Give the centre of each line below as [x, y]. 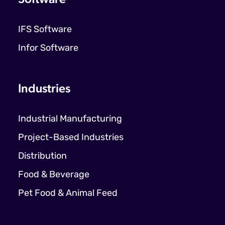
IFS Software [45, 30]
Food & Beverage [54, 175]
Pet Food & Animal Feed [68, 193]
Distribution [42, 156]
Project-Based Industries [71, 138]
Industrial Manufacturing [70, 119]
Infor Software [48, 48]
